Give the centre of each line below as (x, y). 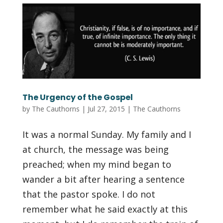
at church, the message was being (95, 149)
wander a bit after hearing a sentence (103, 179)
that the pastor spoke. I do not (89, 194)
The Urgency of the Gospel (77, 97)
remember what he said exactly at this (105, 209)
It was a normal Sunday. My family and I (107, 134)
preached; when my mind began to (97, 164)
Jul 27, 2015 (106, 109)
